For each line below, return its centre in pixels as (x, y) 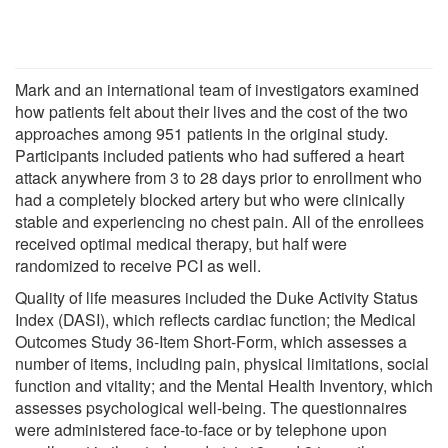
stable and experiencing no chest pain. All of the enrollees (219, 221)
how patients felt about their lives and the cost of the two (211, 111)
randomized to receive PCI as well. (138, 265)
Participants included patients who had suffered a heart (209, 155)
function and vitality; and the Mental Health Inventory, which (224, 385)
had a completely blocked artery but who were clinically (210, 199)
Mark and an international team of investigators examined (217, 89)
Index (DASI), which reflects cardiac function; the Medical (215, 319)
